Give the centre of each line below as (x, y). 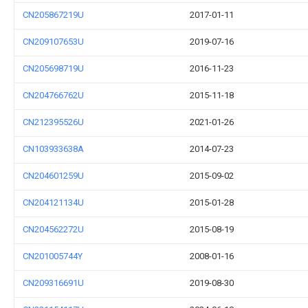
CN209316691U (53, 283)
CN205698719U (53, 68)
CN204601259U (53, 176)
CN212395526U (53, 122)
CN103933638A (53, 149)
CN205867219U (53, 15)
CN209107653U (53, 42)
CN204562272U (53, 229)
